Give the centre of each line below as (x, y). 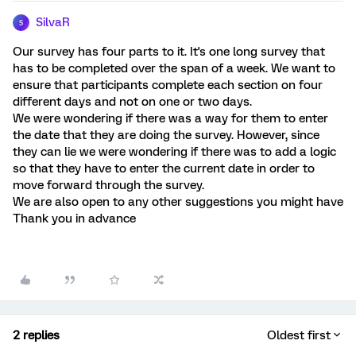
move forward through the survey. (108, 185)
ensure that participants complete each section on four (168, 85)
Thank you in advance (74, 219)
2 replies (36, 335)
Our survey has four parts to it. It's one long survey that (169, 52)
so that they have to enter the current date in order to (164, 168)
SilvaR (53, 22)
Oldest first (299, 335)
